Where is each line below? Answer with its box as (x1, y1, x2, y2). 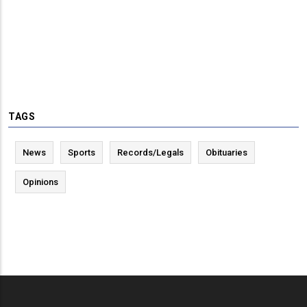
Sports (68, 147, 95, 158)
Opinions (23, 176, 58, 187)
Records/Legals (117, 147, 184, 158)
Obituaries (206, 147, 247, 158)
